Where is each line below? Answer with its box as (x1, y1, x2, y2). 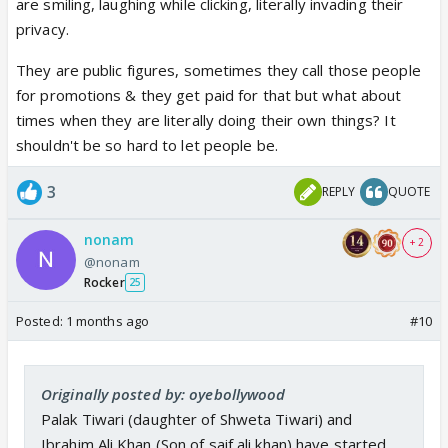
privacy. (16, 18, 69, 39)
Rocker (84, 273, 125, 291)
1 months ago (65, 311, 150, 330)
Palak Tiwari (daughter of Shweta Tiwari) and (41, 408, 353, 429)
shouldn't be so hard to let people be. (16, 134, 278, 155)
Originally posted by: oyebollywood (41, 383, 286, 404)
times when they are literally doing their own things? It (16, 109, 396, 130)
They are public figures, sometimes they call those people (16, 59, 421, 80)
